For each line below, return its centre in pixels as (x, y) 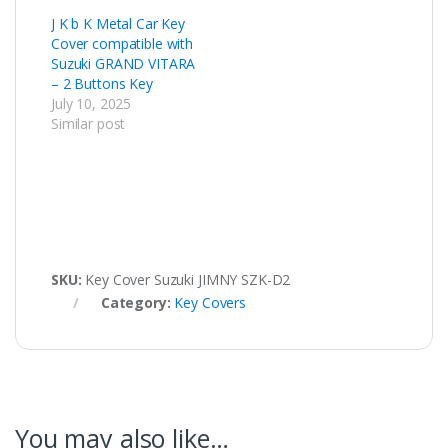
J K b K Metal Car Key (118, 24)
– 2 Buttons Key (102, 84)
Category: (137, 303)
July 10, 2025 (91, 104)
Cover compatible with (122, 44)
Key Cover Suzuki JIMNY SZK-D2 (188, 280)
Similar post (88, 124)
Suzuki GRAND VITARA (123, 64)
